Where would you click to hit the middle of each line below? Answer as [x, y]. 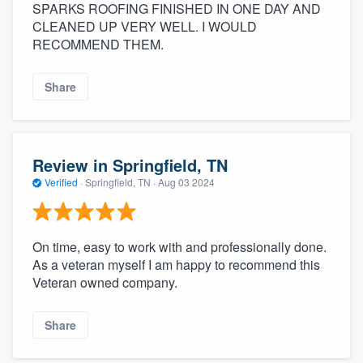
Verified [61, 181]
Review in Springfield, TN [130, 164]
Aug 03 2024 [186, 181]
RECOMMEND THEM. [98, 44]
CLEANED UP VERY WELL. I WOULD [145, 26]
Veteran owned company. [105, 283]
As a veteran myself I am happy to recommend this [176, 265]
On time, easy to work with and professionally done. [179, 247]
